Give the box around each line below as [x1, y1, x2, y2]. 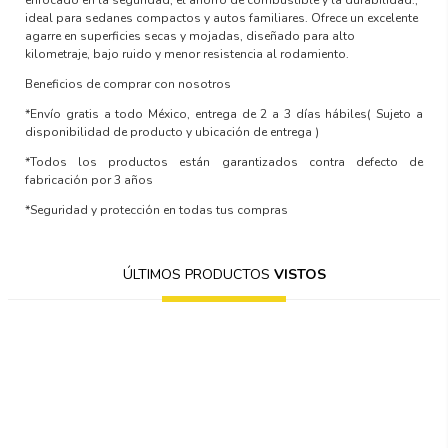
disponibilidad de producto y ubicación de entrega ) [25, 123, 320, 140]
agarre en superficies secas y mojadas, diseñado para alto [25, 27, 356, 44]
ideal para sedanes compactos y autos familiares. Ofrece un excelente [25, 9, 419, 26]
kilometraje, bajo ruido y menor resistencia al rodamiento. [25, 45, 350, 62]
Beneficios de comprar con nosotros [25, 75, 232, 92]
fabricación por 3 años [25, 171, 154, 188]
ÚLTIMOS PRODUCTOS [122, 264, 274, 284]
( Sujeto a [367, 105, 423, 122]
